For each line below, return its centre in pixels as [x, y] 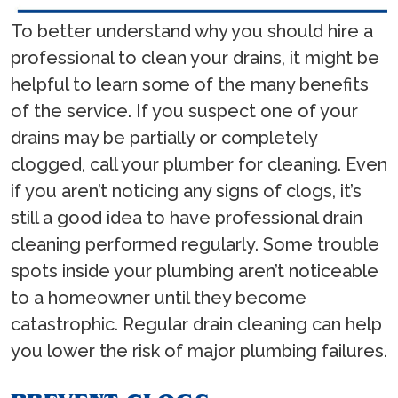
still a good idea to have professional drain [187, 217]
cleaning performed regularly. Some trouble [195, 244]
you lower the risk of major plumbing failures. [199, 350]
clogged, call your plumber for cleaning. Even [199, 164]
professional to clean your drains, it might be [195, 57]
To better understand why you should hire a [192, 31]
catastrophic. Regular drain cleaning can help [196, 324]
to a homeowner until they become [159, 297]
